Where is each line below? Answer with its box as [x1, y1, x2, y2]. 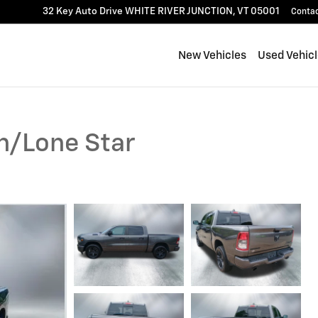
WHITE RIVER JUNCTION [125, 6, 233, 16]
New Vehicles [178, 50, 246, 61]
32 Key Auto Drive [43, 6, 123, 16]
